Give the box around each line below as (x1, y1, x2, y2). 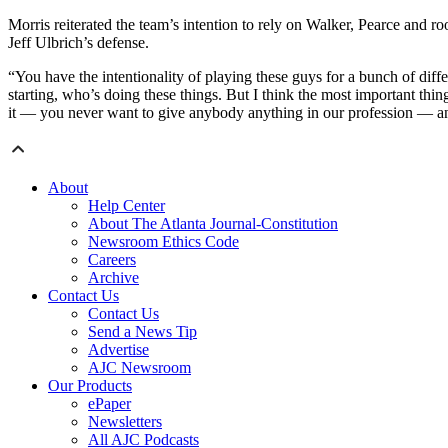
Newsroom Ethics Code (88, 233, 239, 251)
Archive (88, 269, 139, 287)
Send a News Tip (88, 323, 197, 341)
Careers (88, 251, 136, 269)
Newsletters (88, 413, 162, 431)
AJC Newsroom (88, 359, 191, 377)
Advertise (88, 341, 149, 359)
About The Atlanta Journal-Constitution (88, 215, 338, 233)
